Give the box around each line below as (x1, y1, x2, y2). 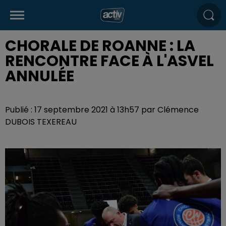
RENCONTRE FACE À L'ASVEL (5, 50, 214, 72)
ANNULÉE (5, 66, 74, 87)
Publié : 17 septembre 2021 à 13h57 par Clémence (5, 104, 199, 116)
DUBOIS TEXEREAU (5, 116, 77, 128)
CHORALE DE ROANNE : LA (5, 35, 195, 56)
